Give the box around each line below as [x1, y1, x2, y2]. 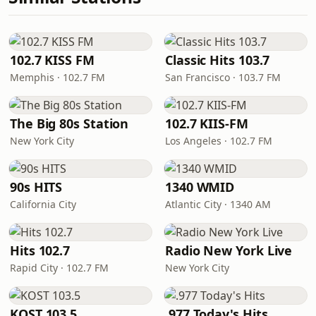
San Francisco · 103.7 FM [165, 71, 281, 84]
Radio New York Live [165, 242, 293, 259]
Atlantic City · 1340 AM [165, 197, 271, 211]
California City [10, 197, 76, 211]
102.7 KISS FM [10, 51, 95, 68]
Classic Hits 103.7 [165, 51, 270, 68]
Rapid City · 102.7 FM [10, 261, 109, 274]
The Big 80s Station [10, 115, 129, 132]
